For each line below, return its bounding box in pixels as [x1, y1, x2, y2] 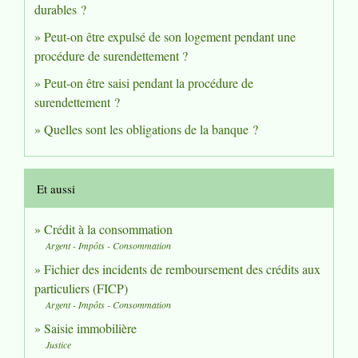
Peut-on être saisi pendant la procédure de [44, 74, 253, 91]
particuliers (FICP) [34, 279, 128, 296]
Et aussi [37, 180, 75, 197]
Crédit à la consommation [44, 220, 173, 237]
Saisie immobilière [44, 319, 137, 336]
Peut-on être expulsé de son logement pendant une [44, 27, 296, 45]
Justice [46, 337, 71, 351]
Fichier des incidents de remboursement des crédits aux [44, 260, 320, 277]
